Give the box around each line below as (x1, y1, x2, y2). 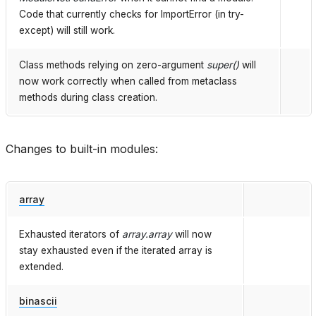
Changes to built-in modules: (6, 142, 158, 157)
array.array (122, 229, 172, 241)
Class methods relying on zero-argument (19, 59, 207, 71)
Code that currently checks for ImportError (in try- (19, 8, 244, 20)
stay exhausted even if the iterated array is (19, 245, 212, 257)
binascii (19, 296, 57, 308)
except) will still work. (19, 25, 115, 37)
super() (207, 59, 239, 71)
